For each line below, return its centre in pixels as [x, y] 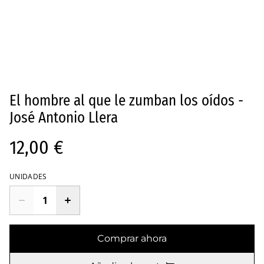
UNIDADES [28, 177]
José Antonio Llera [64, 118]
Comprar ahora [132, 239]
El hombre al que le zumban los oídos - [126, 101]
